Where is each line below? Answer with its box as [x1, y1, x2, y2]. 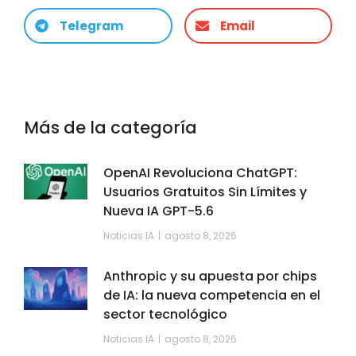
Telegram [60, 17, 123, 35]
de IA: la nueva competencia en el [103, 286, 320, 305]
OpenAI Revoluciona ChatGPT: [103, 164, 297, 183]
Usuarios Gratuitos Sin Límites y [103, 183, 307, 202]
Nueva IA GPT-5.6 [103, 202, 214, 221]
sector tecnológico [103, 305, 227, 324]
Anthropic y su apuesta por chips [103, 267, 317, 286]
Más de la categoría [24, 116, 197, 140]
